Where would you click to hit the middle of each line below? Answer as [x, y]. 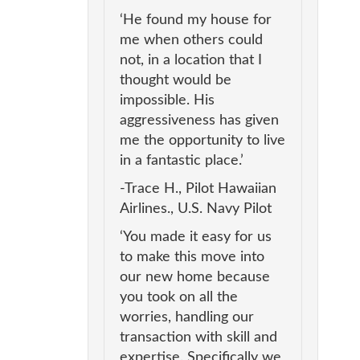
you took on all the [178, 298]
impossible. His [167, 101]
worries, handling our [186, 318]
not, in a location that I [190, 61]
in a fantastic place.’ [181, 161]
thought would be [175, 81]
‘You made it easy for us [195, 237]
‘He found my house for [195, 20]
